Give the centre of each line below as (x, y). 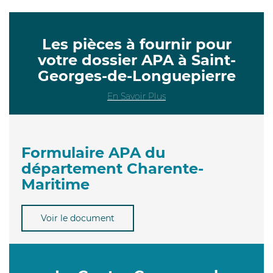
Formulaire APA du (93, 152)
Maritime (55, 184)
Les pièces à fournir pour (136, 44)
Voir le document (78, 218)
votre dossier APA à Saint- (136, 60)
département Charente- (112, 168)
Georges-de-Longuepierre (136, 76)
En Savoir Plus (136, 96)
